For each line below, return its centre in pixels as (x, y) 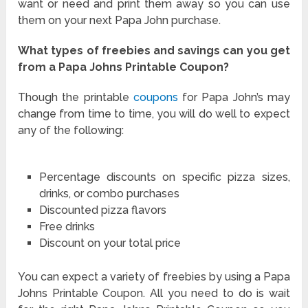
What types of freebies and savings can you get (154, 51)
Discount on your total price (110, 243)
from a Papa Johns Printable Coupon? (124, 67)
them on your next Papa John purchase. (120, 21)
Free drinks (67, 227)
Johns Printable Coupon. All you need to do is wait (154, 294)
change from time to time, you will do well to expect (154, 114)
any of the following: (71, 131)
